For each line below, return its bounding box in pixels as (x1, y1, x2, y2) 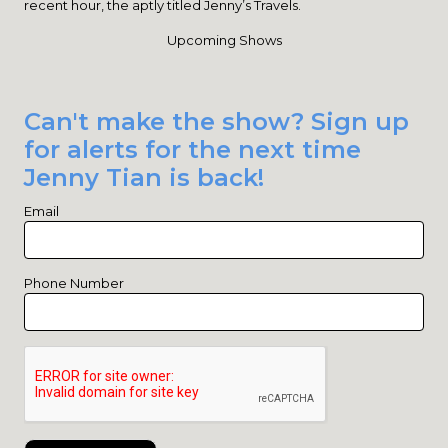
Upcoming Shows (166, 32, 282, 48)
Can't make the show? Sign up (24, 107, 409, 136)
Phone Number (24, 275, 124, 291)
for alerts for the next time (24, 135, 361, 164)
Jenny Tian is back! (24, 163, 264, 192)
